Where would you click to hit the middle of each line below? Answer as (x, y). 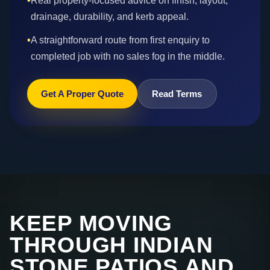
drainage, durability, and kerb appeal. (109, 17)
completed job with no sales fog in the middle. (127, 56)
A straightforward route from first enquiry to (120, 40)
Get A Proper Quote (82, 93)
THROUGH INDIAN (111, 245)
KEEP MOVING (91, 223)
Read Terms (177, 93)
